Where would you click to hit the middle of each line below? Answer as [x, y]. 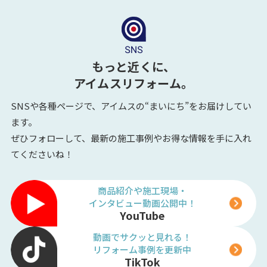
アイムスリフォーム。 [133, 83]
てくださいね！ [42, 154]
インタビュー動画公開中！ [142, 203]
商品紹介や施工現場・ [142, 191]
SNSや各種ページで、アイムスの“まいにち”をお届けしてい [131, 105]
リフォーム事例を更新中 [142, 250]
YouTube [142, 215]
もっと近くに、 [133, 66]
